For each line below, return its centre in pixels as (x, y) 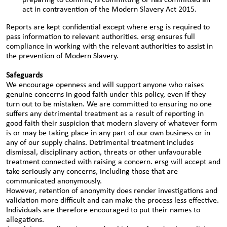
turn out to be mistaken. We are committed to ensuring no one (109, 104)
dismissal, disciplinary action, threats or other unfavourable (104, 153)
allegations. (25, 220)
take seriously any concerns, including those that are (92, 172)
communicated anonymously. (54, 181)
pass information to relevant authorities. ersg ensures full (101, 37)
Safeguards (24, 75)
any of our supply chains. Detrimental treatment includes (100, 143)
